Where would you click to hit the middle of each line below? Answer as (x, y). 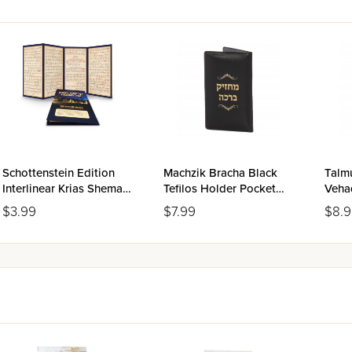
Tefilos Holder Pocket (220, 189)
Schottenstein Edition (59, 173)
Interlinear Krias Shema (62, 189)
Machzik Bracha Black (220, 173)
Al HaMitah (31, 204)
